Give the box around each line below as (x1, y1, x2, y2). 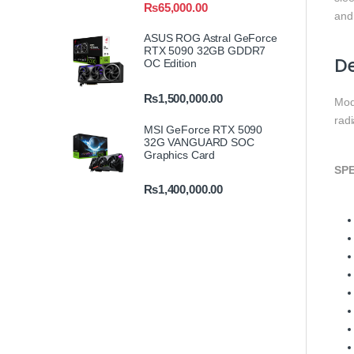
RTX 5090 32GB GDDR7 (144, 44, 266, 58)
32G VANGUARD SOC (144, 135, 254, 149)
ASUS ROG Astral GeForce (144, 32, 277, 45)
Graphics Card (144, 148, 216, 161)
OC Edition (144, 57, 197, 70)
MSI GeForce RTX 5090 (144, 122, 263, 136)
